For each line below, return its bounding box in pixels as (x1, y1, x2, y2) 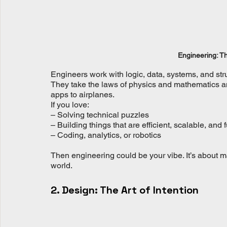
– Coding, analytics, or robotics (51, 130, 161, 140)
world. (51, 161, 72, 171)
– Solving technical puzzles (51, 110, 149, 120)
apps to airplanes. (51, 90, 115, 100)
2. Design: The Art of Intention (51, 183, 199, 197)
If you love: (51, 100, 89, 110)
